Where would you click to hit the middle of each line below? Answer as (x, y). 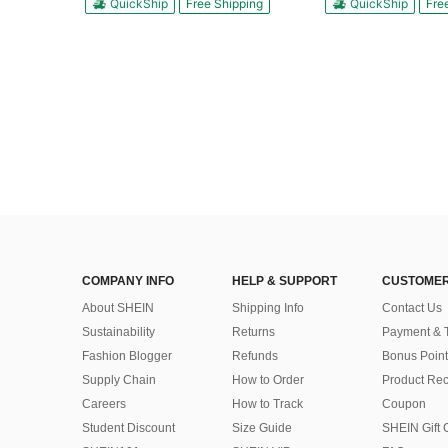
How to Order (268, 380)
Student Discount (128, 428)
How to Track (267, 404)
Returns (253, 332)
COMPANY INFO (128, 281)
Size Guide (262, 428)
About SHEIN (118, 308)
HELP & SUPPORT (284, 281)
